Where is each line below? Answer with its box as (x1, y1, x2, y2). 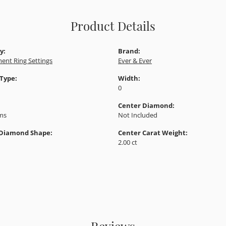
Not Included (118, 110, 157, 120)
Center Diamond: (118, 100, 175, 110)
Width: (118, 73, 140, 83)
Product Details (71, 16, 155, 34)
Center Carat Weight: (118, 128, 188, 137)
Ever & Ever (118, 55, 152, 65)
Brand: (118, 46, 140, 55)
